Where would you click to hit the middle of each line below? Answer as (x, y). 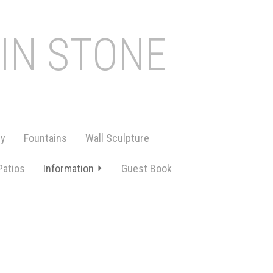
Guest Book (147, 168)
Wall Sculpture (117, 138)
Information (69, 168)
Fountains (45, 138)
